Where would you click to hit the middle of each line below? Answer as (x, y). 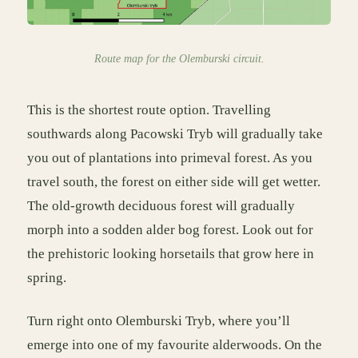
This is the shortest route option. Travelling (149, 110)
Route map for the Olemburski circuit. (179, 59)
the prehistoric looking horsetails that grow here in (171, 254)
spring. (47, 278)
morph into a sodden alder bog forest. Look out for (170, 230)
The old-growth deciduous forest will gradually (161, 206)
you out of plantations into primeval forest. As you (170, 158)
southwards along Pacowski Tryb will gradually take (175, 134)
